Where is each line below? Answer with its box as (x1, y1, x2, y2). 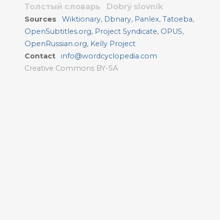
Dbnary (104, 15, 132, 24)
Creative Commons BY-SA (25, 64, 118, 73)
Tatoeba (163, 15, 193, 24)
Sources (25, 15, 56, 24)
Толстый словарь (25, 2, 101, 11)
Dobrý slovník (106, 2, 163, 11)
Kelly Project (90, 39, 136, 48)
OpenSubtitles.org (25, 27, 91, 36)
